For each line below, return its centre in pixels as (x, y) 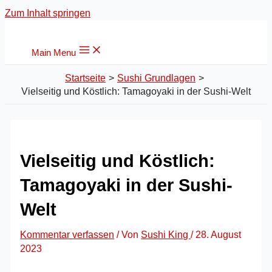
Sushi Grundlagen (156, 78)
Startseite (86, 78)
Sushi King (166, 235)
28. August (219, 235)
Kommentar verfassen (67, 235)
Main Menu (54, 53)
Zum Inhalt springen (48, 13)
